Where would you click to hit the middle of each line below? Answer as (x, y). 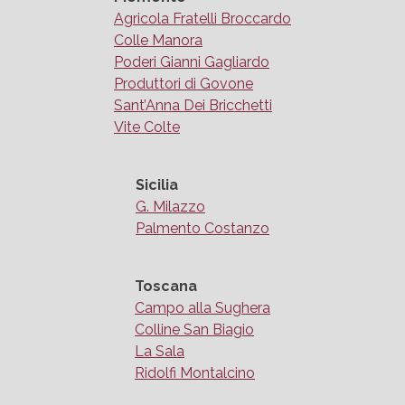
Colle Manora (158, 41)
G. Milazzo (170, 207)
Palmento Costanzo (202, 229)
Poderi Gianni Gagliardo (192, 62)
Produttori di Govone (184, 84)
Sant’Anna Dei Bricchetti (193, 106)
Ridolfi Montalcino (195, 373)
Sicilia (157, 185)
